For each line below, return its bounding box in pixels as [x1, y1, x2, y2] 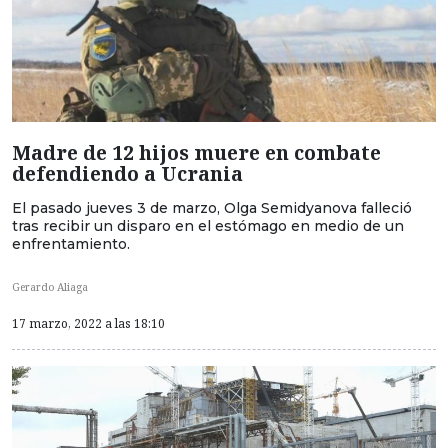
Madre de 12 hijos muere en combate [12, 138, 381, 166]
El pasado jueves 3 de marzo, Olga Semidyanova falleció [12, 198, 412, 217]
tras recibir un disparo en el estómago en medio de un [12, 216, 404, 235]
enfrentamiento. [12, 234, 130, 253]
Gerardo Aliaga [12, 280, 88, 295]
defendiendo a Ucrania [12, 159, 243, 187]
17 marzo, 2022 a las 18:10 [12, 315, 165, 333]
